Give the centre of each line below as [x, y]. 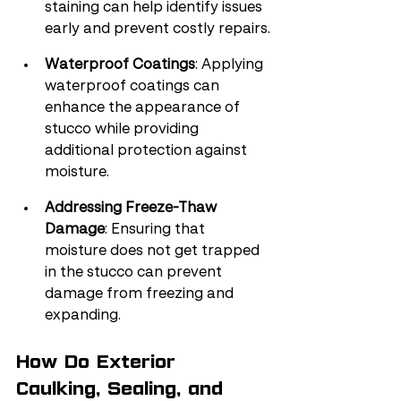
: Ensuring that [157, 230]
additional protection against [148, 151]
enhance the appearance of [144, 108]
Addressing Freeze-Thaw [132, 209]
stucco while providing [124, 130]
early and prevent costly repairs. [158, 30]
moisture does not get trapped [154, 252]
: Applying [231, 65]
